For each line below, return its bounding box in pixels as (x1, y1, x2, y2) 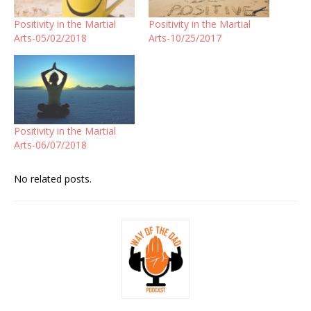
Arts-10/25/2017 (149, 31, 221, 45)
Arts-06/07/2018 (14, 137, 87, 151)
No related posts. (14, 171, 92, 185)
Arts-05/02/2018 (14, 31, 87, 45)
